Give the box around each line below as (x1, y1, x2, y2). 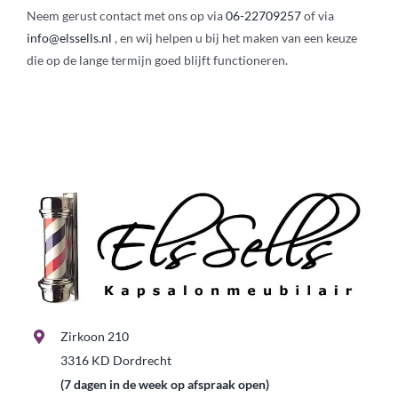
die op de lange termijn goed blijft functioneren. (26, 52, 288, 68)
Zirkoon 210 (60, 329, 130, 345)
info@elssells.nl (26, 29, 112, 45)
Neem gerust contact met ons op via (26, 7, 226, 23)
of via (300, 7, 334, 23)
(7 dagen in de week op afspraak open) (60, 377, 270, 393)
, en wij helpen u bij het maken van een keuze (111, 29, 357, 45)
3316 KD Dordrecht (60, 353, 172, 369)
